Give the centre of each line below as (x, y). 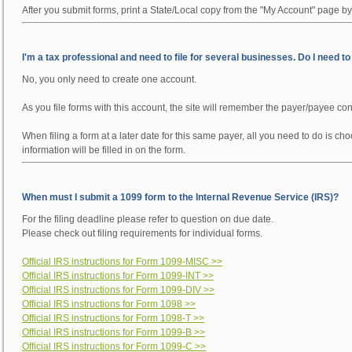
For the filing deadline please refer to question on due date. (148, 219)
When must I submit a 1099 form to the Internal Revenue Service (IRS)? (180, 197)
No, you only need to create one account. (109, 79)
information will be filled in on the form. (104, 150)
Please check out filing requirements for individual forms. (142, 233)
